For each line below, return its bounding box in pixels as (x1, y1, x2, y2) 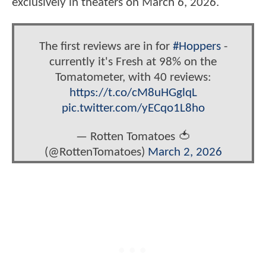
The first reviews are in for (39, 40, 173, 53)
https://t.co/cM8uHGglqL (69, 86, 197, 99)
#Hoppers (172, 40, 221, 53)
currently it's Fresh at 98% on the (49, 55, 217, 68)
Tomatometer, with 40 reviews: (55, 71, 211, 84)
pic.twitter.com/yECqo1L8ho (61, 102, 205, 115)
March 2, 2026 (147, 146, 222, 159)
